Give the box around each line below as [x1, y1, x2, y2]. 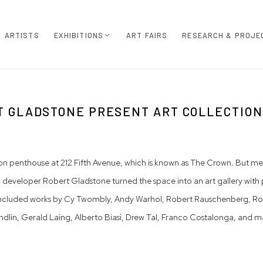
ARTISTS [4, 30, 39, 40]
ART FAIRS [126, 30, 168, 40]
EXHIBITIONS [53, 30, 103, 40]
